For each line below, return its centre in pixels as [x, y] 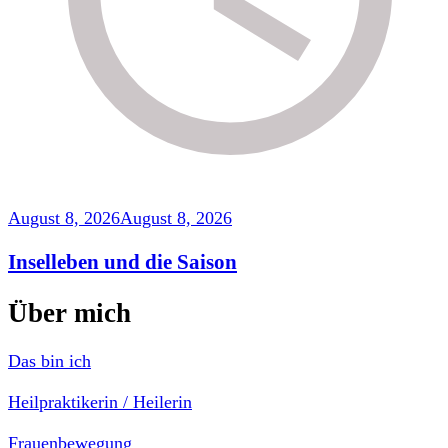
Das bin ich [49, 361]
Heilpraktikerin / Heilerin [100, 402]
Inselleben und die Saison [122, 262]
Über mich [69, 312]
